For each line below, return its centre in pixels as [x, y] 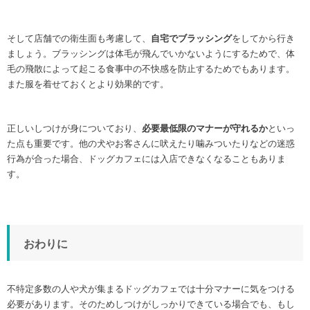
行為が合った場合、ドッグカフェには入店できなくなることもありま [146, 159]
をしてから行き [263, 39]
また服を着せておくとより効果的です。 [88, 84]
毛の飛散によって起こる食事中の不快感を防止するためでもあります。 [151, 69]
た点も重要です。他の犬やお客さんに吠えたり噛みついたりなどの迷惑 [151, 144]
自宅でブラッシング [191, 39]
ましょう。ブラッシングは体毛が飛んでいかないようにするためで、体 [151, 54]
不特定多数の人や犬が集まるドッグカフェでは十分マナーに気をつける [151, 289]
